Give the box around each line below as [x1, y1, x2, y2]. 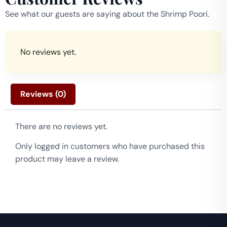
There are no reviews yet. [15, 121, 107, 132]
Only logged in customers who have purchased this [15, 141, 205, 152]
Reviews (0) [20, 88, 66, 99]
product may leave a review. [15, 154, 119, 165]
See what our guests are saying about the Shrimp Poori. [5, 9, 209, 20]
